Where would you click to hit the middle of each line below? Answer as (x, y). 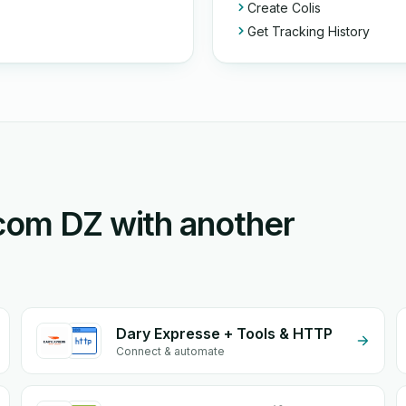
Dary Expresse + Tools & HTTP (224, 333)
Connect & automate (170, 351)
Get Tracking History (309, 31)
